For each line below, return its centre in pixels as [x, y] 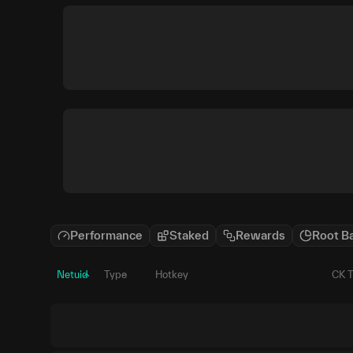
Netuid [72, 275]
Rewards [260, 235]
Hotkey [172, 275]
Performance [106, 235]
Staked [189, 235]
